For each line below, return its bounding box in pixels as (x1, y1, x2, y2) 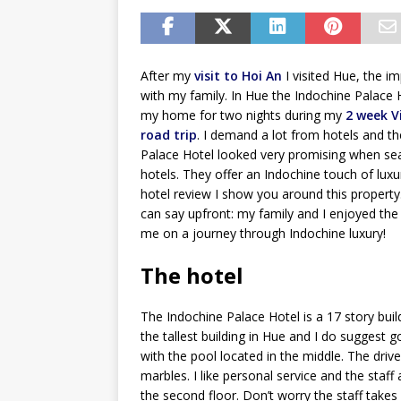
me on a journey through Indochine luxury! (141, 224, 386, 242)
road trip (141, 125, 197, 143)
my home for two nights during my (141, 106, 346, 124)
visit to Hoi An (194, 66, 282, 84)
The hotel (141, 260, 243, 290)
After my (141, 66, 194, 84)
